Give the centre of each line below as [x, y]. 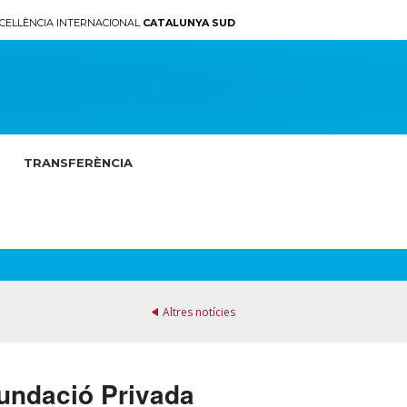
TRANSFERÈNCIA [78, 163]
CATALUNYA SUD [189, 23]
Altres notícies [199, 312]
